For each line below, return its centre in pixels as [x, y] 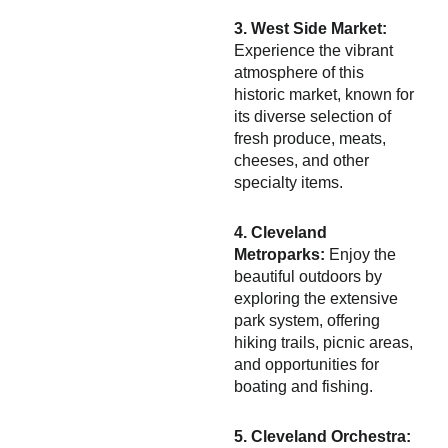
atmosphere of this [299, 72]
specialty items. [288, 182]
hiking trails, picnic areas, [323, 342]
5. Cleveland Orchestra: [322, 436]
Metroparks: [279, 254]
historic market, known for [324, 94]
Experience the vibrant [313, 50]
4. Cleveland [280, 232]
